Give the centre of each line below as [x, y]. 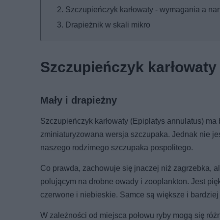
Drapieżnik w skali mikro [108, 25]
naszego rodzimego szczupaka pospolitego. [117, 148]
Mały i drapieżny [79, 100]
